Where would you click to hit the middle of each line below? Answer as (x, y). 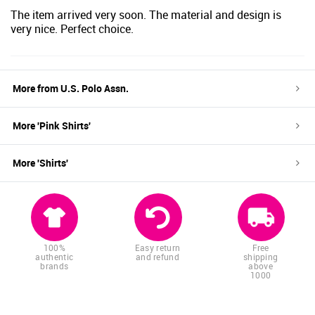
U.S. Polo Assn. (95, 89)
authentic (54, 257)
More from (37, 89)
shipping (261, 257)
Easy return (157, 248)
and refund (157, 257)
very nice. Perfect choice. (72, 29)
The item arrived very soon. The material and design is (146, 15)
